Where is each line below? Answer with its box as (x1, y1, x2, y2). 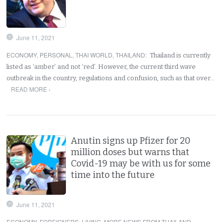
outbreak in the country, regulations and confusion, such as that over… (6, 74, 215, 82)
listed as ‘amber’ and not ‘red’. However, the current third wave (6, 62, 196, 70)
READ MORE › (10, 84, 51, 93)
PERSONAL (40, 50, 73, 59)
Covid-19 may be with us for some (71, 158, 211, 169)
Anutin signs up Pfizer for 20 (71, 135, 191, 146)
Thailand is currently (150, 51, 211, 59)
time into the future (71, 169, 155, 180)
